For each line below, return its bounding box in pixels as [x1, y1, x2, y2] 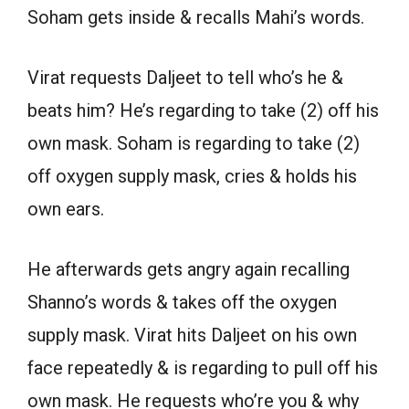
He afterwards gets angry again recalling [27, 258, 350, 281]
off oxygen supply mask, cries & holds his [27, 165, 357, 188]
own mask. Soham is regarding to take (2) [27, 132, 360, 155]
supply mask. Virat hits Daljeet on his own [27, 324, 357, 347]
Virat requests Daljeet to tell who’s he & [27, 67, 343, 89]
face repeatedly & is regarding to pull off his [27, 357, 378, 380]
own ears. [27, 198, 104, 221]
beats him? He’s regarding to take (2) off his [27, 100, 379, 122]
